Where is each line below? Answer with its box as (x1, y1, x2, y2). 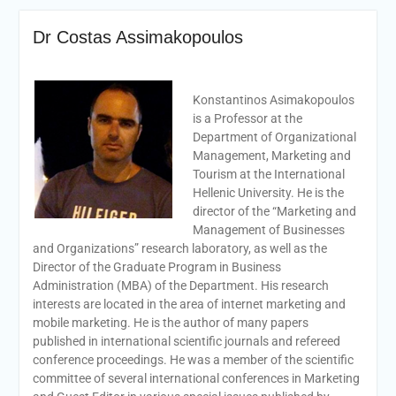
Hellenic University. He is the (192, 185, 344, 200)
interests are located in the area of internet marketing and (32, 296, 346, 311)
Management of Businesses (192, 222, 345, 237)
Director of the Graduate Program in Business (32, 259, 281, 274)
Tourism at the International (192, 166, 345, 181)
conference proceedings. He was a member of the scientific (32, 352, 354, 367)
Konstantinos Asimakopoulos (192, 92, 354, 107)
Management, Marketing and (192, 148, 351, 163)
